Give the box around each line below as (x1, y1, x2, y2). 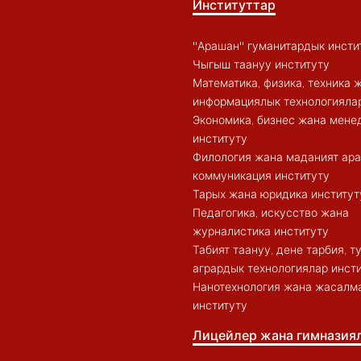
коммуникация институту (193, 168, 330, 183)
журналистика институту (193, 223, 329, 239)
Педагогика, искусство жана (193, 205, 349, 220)
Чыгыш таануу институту (193, 56, 330, 72)
